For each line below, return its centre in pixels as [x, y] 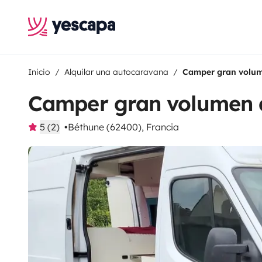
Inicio [39, 72]
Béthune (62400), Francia [123, 127]
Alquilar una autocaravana [116, 72]
